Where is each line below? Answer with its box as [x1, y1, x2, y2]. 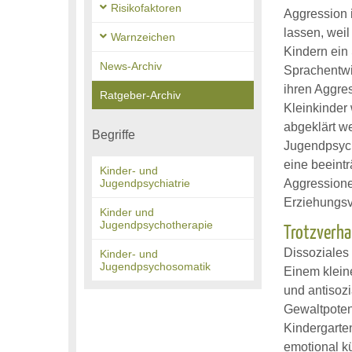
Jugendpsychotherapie [100, 218, 213, 231]
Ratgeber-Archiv [100, 89, 181, 101]
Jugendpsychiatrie [100, 177, 190, 189]
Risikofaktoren [111, 2, 181, 14]
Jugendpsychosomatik [100, 260, 211, 273]
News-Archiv [100, 60, 162, 72]
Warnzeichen [111, 31, 175, 43]
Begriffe [92, 128, 135, 141]
